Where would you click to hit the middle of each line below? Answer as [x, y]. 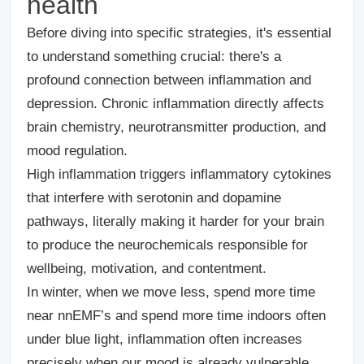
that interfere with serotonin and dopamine [154, 198]
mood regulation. [77, 151]
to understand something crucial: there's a [154, 56]
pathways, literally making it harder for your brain [175, 221]
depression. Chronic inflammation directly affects [175, 104]
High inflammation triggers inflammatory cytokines [179, 174]
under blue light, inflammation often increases [165, 339]
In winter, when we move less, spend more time [171, 292]
